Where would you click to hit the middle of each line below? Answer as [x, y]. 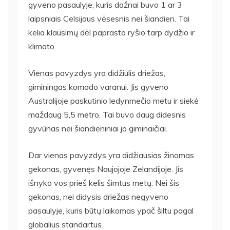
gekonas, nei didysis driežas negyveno [98, 196]
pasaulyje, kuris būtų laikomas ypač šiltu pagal [111, 210]
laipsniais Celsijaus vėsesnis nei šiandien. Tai [109, 18]
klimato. [42, 46]
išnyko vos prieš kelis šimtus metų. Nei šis [104, 183]
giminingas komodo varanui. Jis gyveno [98, 87]
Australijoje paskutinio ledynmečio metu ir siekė [113, 100]
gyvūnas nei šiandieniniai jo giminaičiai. [98, 128]
